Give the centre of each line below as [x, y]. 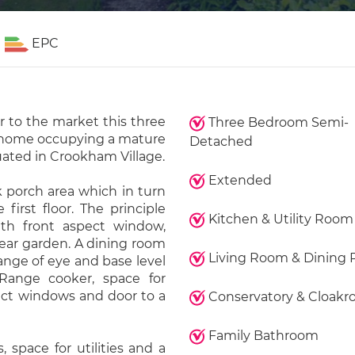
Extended [238, 180]
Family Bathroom [261, 336]
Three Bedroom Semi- [277, 122]
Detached [221, 141]
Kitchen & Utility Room [279, 219]
